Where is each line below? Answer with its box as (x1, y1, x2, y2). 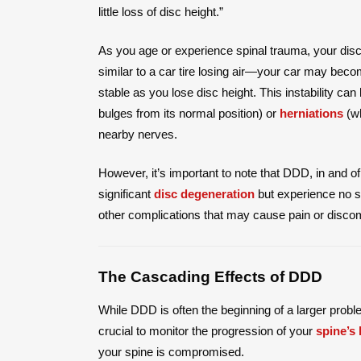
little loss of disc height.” (98, 4, 223, 19)
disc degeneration (154, 186, 255, 201)
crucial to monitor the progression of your (98, 323, 316, 338)
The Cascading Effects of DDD (98, 268, 322, 285)
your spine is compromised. (98, 344, 244, 359)
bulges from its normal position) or (98, 106, 280, 120)
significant (98, 186, 154, 201)
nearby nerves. (98, 127, 177, 141)
